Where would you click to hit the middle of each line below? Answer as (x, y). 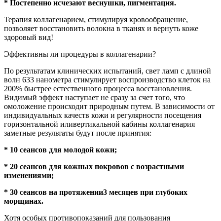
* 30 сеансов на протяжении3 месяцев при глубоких (96, 192)
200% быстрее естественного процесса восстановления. (98, 89)
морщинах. (24, 201)
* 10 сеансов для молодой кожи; (60, 150)
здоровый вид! (29, 37)
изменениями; (29, 176)
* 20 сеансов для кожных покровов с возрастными (94, 167)
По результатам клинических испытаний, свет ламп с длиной (108, 71)
